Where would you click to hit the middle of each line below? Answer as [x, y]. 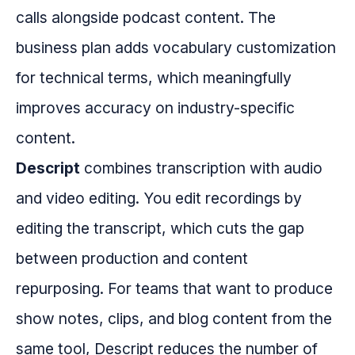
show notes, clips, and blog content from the [174, 319]
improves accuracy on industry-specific [155, 108]
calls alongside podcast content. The [146, 18]
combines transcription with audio [201, 168]
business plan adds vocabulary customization [176, 48]
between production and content [132, 259]
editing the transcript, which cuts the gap [160, 229]
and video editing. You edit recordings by [159, 198]
